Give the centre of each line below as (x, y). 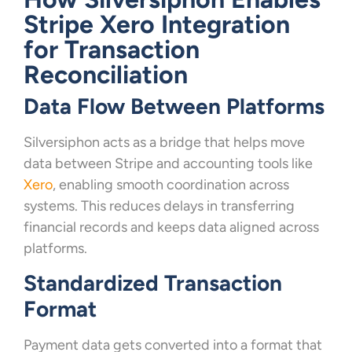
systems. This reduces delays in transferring (159, 206)
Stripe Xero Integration (157, 25)
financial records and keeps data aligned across (171, 227)
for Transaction (112, 50)
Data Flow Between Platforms (174, 106)
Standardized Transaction (153, 283)
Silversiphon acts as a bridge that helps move (164, 143)
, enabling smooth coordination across (171, 185)
